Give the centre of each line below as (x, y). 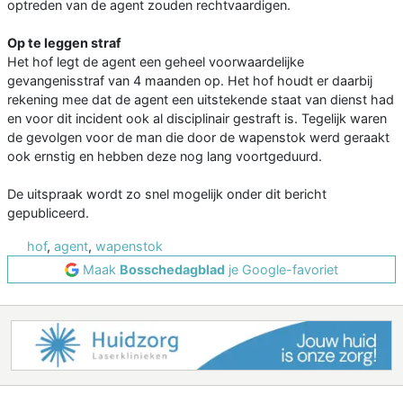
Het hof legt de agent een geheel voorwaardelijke (156, 62)
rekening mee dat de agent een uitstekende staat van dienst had (201, 100)
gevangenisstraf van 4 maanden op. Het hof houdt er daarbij (190, 81)
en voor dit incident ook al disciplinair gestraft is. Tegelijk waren (197, 119)
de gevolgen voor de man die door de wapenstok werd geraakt (198, 138)
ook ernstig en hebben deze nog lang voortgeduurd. (165, 157)
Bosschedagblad (172, 270)
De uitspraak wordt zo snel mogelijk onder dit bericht (167, 194)
